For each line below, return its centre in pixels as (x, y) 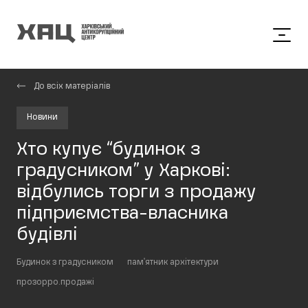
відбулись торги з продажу (136, 192)
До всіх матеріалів (72, 87)
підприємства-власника (122, 214)
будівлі (49, 235)
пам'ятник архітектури (173, 263)
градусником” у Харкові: (123, 171)
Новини (42, 118)
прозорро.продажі (55, 283)
